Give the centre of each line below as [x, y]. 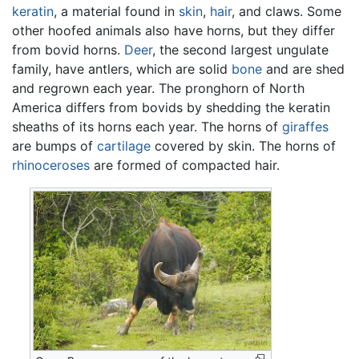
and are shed [303, 69]
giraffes [305, 126]
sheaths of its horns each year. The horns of [147, 126]
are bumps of [54, 145]
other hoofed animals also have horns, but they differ [173, 30]
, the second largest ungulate [240, 49]
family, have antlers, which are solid [122, 69]
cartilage [124, 145]
